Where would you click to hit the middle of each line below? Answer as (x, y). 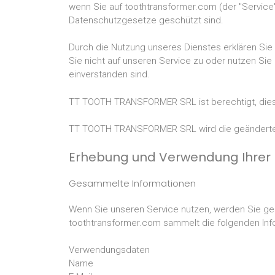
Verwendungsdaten (109, 250)
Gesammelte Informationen (132, 183)
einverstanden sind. (109, 74)
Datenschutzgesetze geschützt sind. (146, 20)
